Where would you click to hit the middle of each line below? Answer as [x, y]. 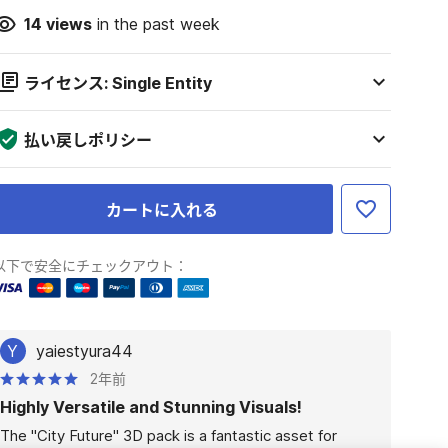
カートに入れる [162, 210]
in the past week [155, 24]
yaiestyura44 [84, 351]
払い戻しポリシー [87, 140]
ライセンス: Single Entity [117, 83]
